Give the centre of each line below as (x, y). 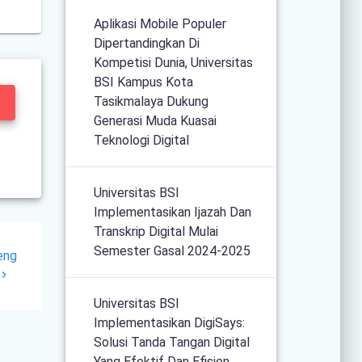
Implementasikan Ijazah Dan (173, 212)
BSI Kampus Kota (144, 82)
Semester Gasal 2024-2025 (173, 250)
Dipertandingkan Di (147, 43)
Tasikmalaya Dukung (152, 101)
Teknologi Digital (142, 140)
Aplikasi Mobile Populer (160, 23)
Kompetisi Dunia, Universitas (174, 62)
